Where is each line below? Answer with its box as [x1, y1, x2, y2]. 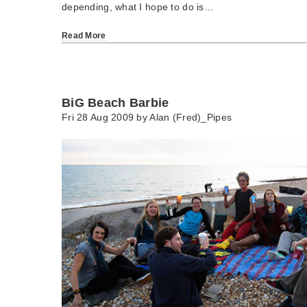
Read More [62, 31, 106, 41]
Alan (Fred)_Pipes [149, 112, 232, 123]
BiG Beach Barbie [62, 96, 169, 110]
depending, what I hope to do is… [62, 1, 214, 13]
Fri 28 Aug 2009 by [62, 112, 150, 123]
